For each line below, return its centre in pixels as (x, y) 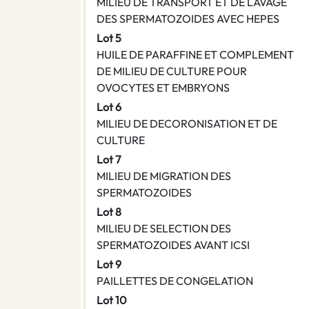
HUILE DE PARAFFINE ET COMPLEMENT (195, 55)
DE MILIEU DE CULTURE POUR (172, 71)
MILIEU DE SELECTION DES (164, 229)
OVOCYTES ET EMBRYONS (163, 88)
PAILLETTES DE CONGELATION (175, 281)
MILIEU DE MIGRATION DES (164, 176)
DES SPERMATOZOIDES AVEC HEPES (188, 19)
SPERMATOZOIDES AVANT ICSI (173, 245)
